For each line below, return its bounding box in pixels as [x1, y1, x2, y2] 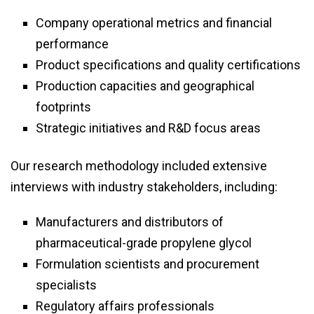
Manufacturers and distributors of [36, 214, 224, 230]
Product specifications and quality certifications [36, 57, 301, 73]
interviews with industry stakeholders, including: [11, 179, 278, 195]
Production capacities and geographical [36, 78, 254, 94]
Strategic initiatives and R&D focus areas [36, 121, 261, 136]
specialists [36, 278, 97, 293]
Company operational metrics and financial [36, 15, 272, 31]
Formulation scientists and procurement [36, 257, 259, 272]
